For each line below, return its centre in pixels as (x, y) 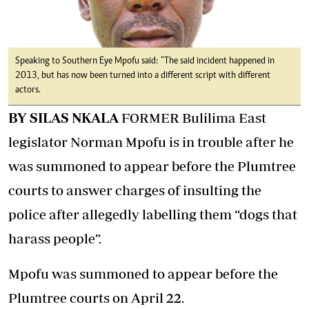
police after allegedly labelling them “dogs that (153, 214)
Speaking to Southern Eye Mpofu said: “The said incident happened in (145, 61)
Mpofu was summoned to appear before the (143, 273)
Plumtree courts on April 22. (96, 297)
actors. (28, 90)
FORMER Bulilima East (192, 117)
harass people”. (55, 238)
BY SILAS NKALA (63, 117)
